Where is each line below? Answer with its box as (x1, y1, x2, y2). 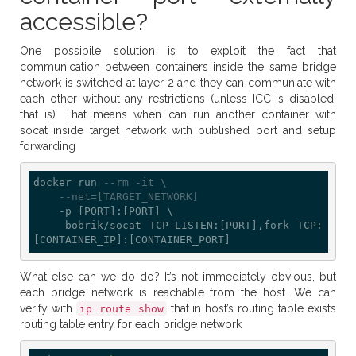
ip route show (79, 303, 164, 315)
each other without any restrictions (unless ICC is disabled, (20, 92, 336, 105)
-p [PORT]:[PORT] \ (33, 205, 59, 217)
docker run (33, 176, 103, 188)
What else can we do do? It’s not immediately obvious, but (20, 270, 336, 283)
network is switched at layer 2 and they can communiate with (20, 76, 336, 89)
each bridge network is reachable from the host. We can (20, 286, 336, 299)
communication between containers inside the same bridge (20, 60, 336, 73)
